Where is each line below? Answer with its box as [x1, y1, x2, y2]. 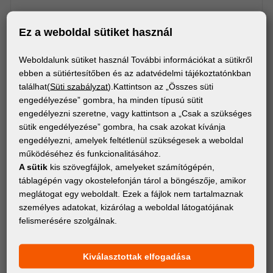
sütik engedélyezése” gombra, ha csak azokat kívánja [19, 121, 226, 131]
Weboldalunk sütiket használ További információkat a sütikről [19, 54, 253, 64]
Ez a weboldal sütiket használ [19, 26, 173, 38]
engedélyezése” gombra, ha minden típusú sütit [19, 94, 204, 104]
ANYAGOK [10, 219, 43, 229]
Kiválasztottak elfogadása [82, 251, 191, 261]
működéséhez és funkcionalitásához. [19, 148, 161, 158]
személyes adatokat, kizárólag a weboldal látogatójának [19, 202, 234, 211]
